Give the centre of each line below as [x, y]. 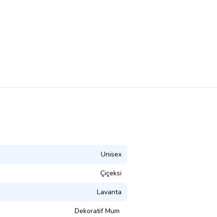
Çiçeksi [111, 173]
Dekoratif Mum [98, 211]
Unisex [111, 154]
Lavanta [109, 192]
